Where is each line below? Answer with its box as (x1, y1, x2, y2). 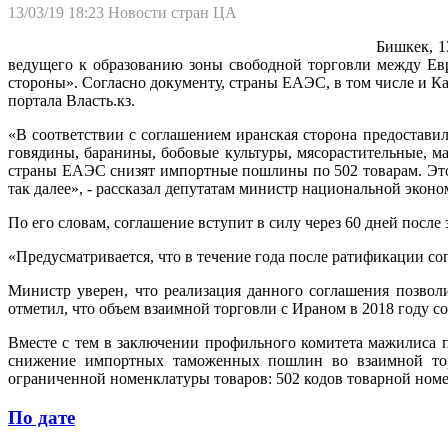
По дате (8, 406, 75, 428)
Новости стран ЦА (108, 3, 237, 21)
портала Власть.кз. (8, 91, 135, 109)
